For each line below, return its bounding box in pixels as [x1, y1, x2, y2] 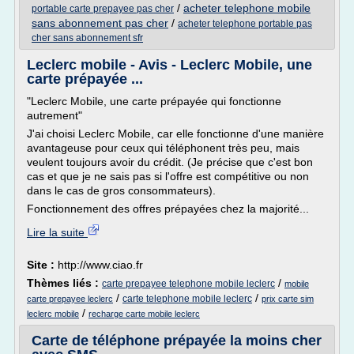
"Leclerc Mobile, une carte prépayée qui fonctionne [27, 95, 281, 107]
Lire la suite [27, 226, 88, 239]
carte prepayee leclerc [27, 294, 113, 303]
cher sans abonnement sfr [32, 32, 143, 43]
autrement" [27, 109, 82, 122]
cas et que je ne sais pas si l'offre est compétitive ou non [27, 170, 309, 183]
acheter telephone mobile [183, 2, 311, 14]
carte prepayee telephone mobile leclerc [102, 278, 275, 289]
